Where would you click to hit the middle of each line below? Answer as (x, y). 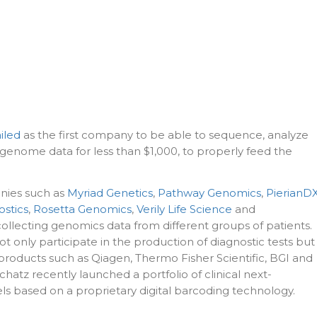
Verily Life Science (184, 209)
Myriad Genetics (110, 192)
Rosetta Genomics (82, 209)
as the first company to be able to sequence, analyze (165, 135)
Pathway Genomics (209, 192)
